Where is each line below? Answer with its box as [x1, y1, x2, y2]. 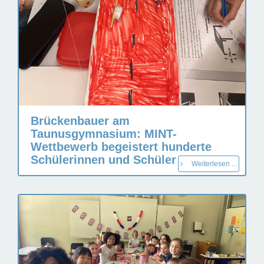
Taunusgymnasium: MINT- [31, 127, 177, 140]
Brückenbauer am [31, 114, 130, 127]
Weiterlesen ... [192, 160, 237, 168]
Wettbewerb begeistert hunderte [31, 140, 212, 153]
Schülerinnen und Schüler [31, 153, 176, 166]
